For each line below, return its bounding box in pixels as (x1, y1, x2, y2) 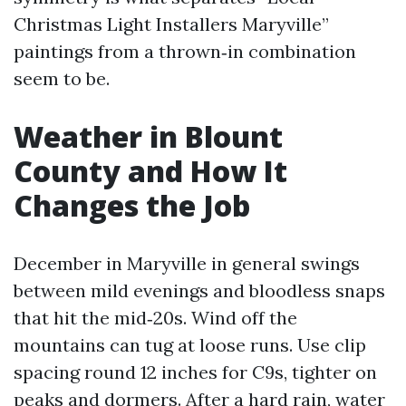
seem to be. (14, 67, 110, 90)
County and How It (14, 151, 287, 190)
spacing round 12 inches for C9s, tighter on (14, 361, 377, 383)
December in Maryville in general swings (14, 252, 360, 275)
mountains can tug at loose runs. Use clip (14, 333, 366, 356)
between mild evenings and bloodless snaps (14, 279, 385, 302)
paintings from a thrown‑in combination (14, 40, 356, 63)
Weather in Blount (14, 117, 283, 156)
